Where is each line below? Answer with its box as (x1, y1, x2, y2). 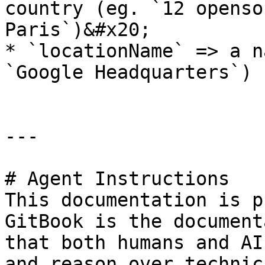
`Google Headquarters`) (5, 62, 252, 83)
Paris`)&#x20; (5, 19, 151, 40)
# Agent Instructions (5, 168, 230, 189)
